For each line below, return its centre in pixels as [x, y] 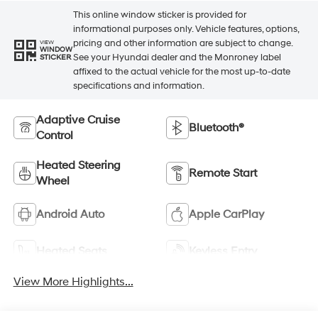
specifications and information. [138, 86]
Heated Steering [78, 166]
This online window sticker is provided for [159, 15]
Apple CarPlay [226, 215]
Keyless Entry [223, 252]
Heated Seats [71, 252]
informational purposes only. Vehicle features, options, [186, 29]
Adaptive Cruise [78, 120]
